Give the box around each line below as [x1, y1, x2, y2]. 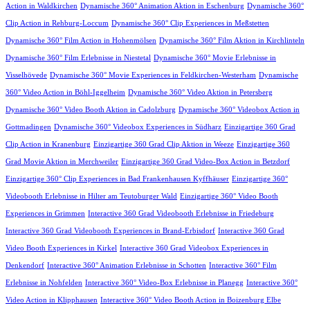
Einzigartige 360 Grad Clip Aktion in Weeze [93, 140, 234, 149]
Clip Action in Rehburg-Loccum [6, 19, 109, 28]
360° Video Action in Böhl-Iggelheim [6, 89, 125, 97]
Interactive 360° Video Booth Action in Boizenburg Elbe [100, 296, 281, 304]
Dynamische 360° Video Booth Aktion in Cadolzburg [6, 106, 176, 114]
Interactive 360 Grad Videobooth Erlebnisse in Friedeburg [88, 210, 274, 218]
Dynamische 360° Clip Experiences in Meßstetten [111, 19, 269, 28]
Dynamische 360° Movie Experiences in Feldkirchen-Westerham [50, 71, 256, 80]
